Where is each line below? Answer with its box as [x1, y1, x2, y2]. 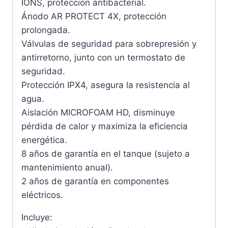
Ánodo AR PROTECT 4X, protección [21, 11, 166, 21]
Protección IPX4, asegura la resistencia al [21, 79, 190, 90]
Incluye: [21, 212, 52, 222]
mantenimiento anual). [21, 162, 113, 173]
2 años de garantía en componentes [21, 176, 169, 186]
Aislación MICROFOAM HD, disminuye [21, 107, 175, 118]
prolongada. [21, 24, 70, 35]
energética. [21, 134, 67, 145]
